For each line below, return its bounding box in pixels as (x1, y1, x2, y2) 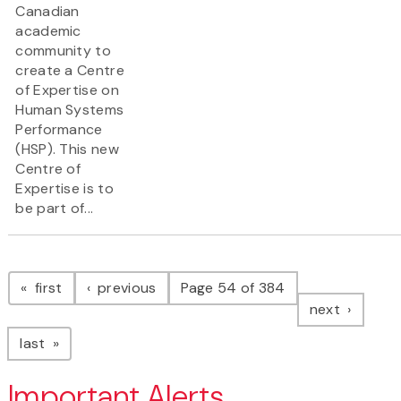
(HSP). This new (15, 140, 119, 159)
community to (15, 41, 111, 61)
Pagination (7, 251, 151, 289)
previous (93, 278, 157, 298)
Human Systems (15, 100, 124, 120)
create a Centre (15, 61, 124, 81)
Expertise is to (15, 179, 114, 199)
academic (15, 21, 81, 41)
